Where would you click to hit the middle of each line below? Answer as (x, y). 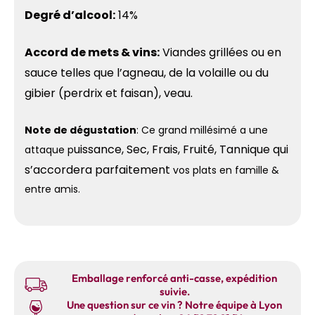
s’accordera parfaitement (99, 169)
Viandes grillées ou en (220, 53)
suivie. (174, 292)
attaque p (49, 149)
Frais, (167, 149)
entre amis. (52, 189)
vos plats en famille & (226, 170)
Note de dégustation (81, 130)
